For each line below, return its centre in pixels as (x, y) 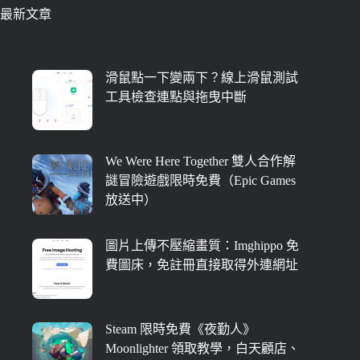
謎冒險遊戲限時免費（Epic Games (200, 181)
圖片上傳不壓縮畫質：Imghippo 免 (202, 245)
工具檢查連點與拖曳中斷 (176, 96)
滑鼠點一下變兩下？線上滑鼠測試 (202, 77)
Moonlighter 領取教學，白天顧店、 (202, 349)
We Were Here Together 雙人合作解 (200, 162)
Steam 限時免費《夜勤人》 (180, 329)
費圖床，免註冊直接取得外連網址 (202, 264)
